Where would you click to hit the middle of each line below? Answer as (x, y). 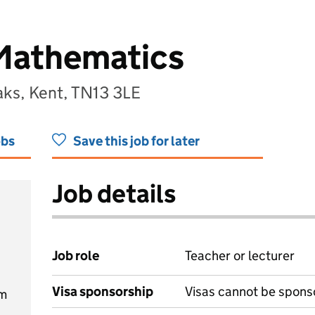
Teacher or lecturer (240, 256)
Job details (114, 194)
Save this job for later (136, 141)
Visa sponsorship (103, 291)
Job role (76, 256)
